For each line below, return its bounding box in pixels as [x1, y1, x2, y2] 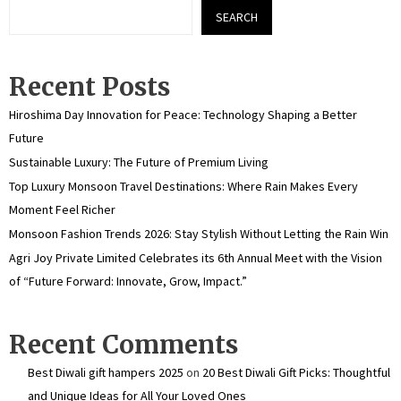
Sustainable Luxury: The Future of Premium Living [9, 154, 269, 170]
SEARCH [216, 9, 258, 25]
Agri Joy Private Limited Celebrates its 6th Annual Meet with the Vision [9, 250, 382, 266]
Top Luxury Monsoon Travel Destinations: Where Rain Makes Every [9, 178, 358, 194]
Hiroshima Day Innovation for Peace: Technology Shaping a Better [9, 107, 357, 123]
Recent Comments [9, 328, 238, 361]
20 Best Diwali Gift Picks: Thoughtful [202, 364, 390, 380]
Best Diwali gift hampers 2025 [28, 364, 183, 380]
